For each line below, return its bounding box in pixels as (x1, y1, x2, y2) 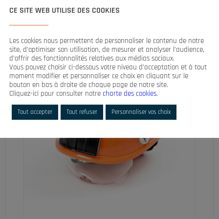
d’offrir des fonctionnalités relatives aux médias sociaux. (9, 53, 175, 63)
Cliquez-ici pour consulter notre (9, 88, 103, 98)
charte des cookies (103, 88, 156, 98)
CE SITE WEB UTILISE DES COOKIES (9, 5, 120, 16)
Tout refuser (66, 108, 97, 116)
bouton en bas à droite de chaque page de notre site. (9, 80, 168, 89)
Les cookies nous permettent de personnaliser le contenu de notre (9, 36, 204, 45)
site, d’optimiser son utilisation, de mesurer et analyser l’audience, (9, 44, 204, 54)
